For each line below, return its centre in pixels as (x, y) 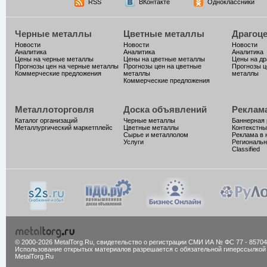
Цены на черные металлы (54, 59)
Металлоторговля (55, 109)
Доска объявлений (165, 109)
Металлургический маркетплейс (64, 128)
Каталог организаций (46, 120)
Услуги (133, 142)
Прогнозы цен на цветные (162, 66)
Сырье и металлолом (156, 135)
